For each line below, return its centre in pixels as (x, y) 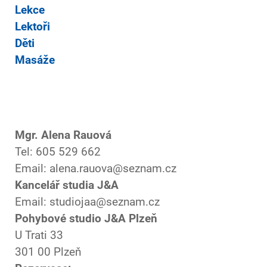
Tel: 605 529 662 (58, 152)
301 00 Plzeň (48, 252)
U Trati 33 (39, 235)
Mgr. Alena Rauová (63, 135)
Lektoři (32, 27)
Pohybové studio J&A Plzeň (86, 219)
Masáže (35, 60)
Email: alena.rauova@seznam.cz (96, 169)
